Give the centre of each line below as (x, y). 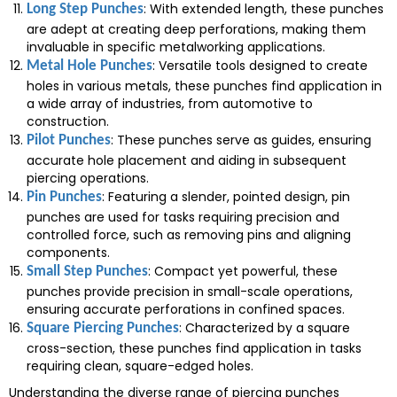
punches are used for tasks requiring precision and (183, 217)
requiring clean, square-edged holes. (140, 366)
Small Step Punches (87, 272)
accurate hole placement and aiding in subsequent (187, 160)
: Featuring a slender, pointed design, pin (226, 197)
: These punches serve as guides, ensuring (241, 140)
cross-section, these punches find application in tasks (194, 348)
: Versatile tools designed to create (260, 66)
